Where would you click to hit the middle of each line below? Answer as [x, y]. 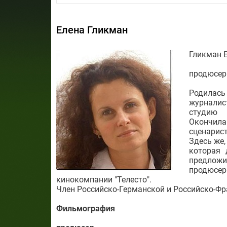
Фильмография [85, 209]
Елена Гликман [92, 30]
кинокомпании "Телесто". [104, 180]
